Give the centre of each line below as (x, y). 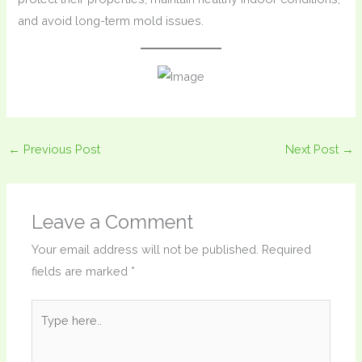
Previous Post (60, 149)
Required (287, 249)
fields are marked (82, 271)
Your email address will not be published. (145, 249)
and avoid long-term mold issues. (111, 21)
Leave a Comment (113, 222)
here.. (46, 331)
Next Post (314, 149)
